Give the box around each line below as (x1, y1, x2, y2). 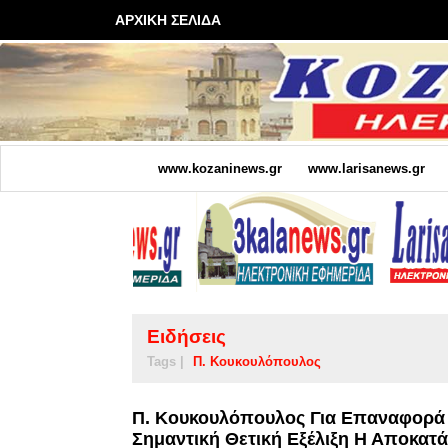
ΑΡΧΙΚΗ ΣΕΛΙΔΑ (115, 12, 221, 28)
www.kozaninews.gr (157, 160, 282, 176)
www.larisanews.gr (307, 160, 425, 176)
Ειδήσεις (147, 325, 226, 347)
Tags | (147, 353, 184, 369)
